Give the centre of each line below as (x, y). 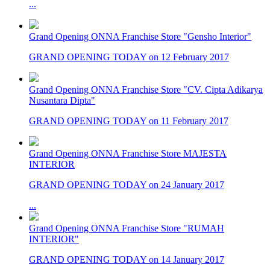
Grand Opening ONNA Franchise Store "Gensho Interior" (140, 36)
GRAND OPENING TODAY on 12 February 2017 (129, 57)
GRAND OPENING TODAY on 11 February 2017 (129, 121)
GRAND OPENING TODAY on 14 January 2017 (127, 259)
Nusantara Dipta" (62, 100)
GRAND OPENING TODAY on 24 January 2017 (127, 185)
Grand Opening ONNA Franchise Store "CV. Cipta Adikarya (146, 89)
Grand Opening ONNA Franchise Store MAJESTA (128, 153)
